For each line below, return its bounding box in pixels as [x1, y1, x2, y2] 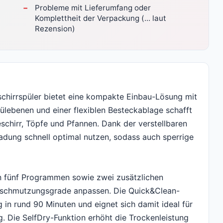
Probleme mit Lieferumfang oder [35, 3, 151, 12]
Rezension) [35, 24, 75, 33]
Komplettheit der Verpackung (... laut [35, 13, 166, 23]
